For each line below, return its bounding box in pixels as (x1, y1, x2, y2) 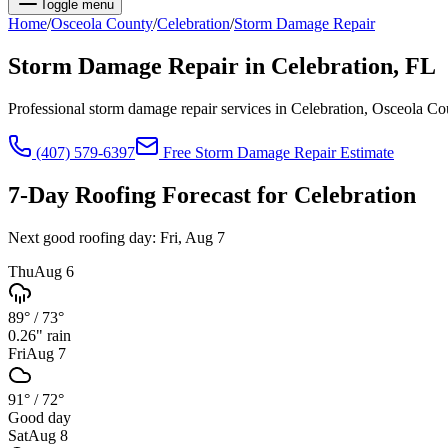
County (102, 15, 153, 32)
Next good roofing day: (8, 228, 156, 246)
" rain (36, 326, 71, 344)
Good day (8, 408, 71, 426)
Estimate (336, 143, 394, 161)
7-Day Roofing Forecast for (8, 181, 294, 208)
